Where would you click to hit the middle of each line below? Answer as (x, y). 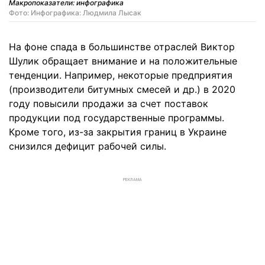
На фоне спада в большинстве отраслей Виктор (122, 46)
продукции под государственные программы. (117, 117)
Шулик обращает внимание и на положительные (123, 61)
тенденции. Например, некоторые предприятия (121, 75)
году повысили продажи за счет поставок (109, 103)
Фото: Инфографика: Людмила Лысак (75, 12)
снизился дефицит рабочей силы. (88, 146)
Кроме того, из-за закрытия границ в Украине (118, 132)
